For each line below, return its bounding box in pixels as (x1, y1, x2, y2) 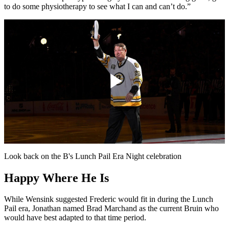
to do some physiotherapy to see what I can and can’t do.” (4, 2, 191, 11)
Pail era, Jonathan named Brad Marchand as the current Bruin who (4, 204, 219, 213)
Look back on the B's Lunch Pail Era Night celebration (4, 151, 181, 161)
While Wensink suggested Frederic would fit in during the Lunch (4, 195, 213, 204)
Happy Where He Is (4, 171, 109, 185)
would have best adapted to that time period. (4, 213, 146, 222)
